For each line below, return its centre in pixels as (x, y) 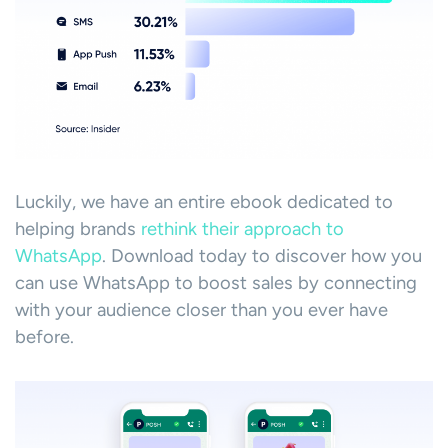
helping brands (78, 229)
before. (44, 337)
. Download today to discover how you (262, 256)
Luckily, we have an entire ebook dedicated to (204, 202)
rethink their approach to (242, 229)
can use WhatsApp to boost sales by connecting (216, 283)
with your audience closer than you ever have (201, 310)
